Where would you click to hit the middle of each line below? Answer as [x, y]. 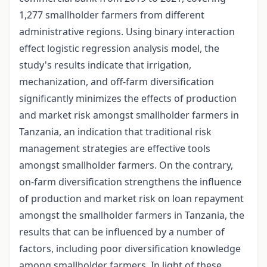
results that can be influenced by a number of [122, 232]
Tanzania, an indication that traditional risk [115, 132]
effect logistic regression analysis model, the [119, 49]
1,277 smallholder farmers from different [112, 15]
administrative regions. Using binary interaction [127, 32]
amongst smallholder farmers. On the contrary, [126, 165]
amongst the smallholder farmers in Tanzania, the [132, 215]
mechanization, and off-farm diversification [117, 82]
